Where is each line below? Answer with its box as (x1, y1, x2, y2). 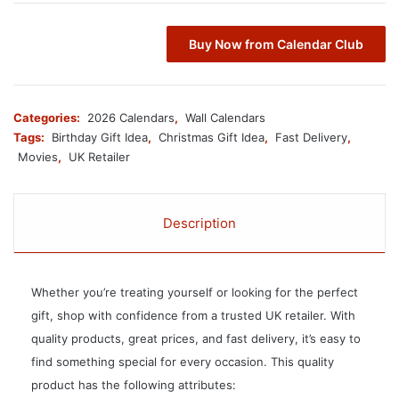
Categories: (13, 110, 83, 126)
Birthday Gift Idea (52, 130, 148, 145)
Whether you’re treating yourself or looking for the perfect (31, 285, 358, 300)
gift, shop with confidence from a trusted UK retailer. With (31, 308, 355, 323)
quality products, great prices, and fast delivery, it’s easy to (31, 331, 361, 346)
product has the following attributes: (31, 378, 236, 393)
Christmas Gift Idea (159, 130, 265, 145)
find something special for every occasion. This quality (31, 354, 334, 370)
